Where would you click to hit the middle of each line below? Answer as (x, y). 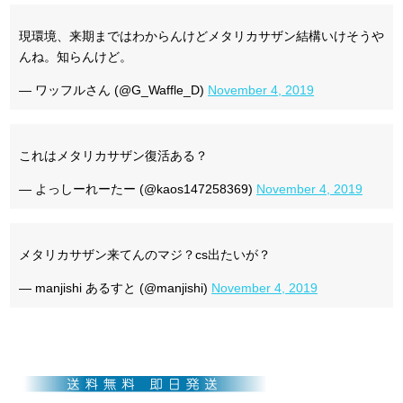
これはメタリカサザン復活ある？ (113, 155)
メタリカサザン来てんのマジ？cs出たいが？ (145, 254)
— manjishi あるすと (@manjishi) (115, 287)
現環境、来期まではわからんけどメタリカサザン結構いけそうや (201, 36)
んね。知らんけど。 (76, 56)
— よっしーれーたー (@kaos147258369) (138, 188)
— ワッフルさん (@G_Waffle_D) (113, 90)
